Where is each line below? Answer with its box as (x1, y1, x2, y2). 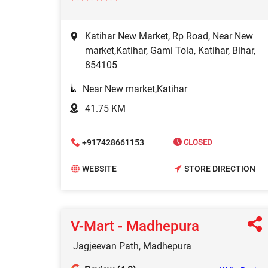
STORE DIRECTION (184, 163, 255, 173)
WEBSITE (82, 163, 117, 173)
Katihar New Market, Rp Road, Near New (85, 31, 253, 42)
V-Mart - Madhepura (71, 218, 199, 235)
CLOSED (182, 138, 212, 147)
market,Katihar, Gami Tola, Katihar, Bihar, (85, 45, 255, 57)
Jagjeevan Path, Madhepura (73, 240, 191, 252)
